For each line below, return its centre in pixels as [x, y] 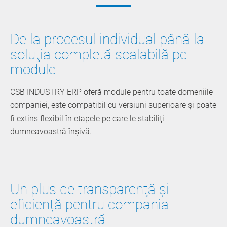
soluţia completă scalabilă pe [99, 54]
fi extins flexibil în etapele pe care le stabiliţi [87, 118]
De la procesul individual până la [107, 39]
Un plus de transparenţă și [90, 189]
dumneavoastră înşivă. [51, 131]
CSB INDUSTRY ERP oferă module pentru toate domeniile [111, 92]
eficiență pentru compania [89, 204]
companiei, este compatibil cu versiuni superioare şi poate [113, 105]
